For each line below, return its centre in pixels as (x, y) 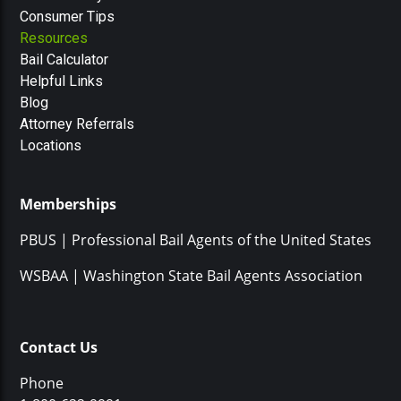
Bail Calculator (64, 60)
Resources (54, 38)
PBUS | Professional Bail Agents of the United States (196, 239)
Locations (51, 146)
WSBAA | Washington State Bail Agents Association (192, 275)
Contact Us (59, 348)
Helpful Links (62, 81)
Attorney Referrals (77, 124)
